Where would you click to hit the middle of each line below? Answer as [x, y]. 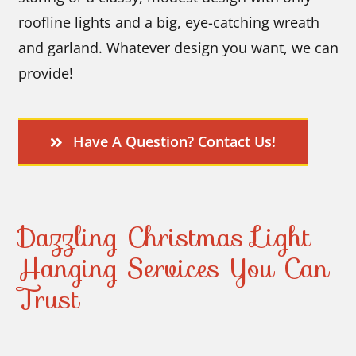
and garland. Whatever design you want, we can [179, 48]
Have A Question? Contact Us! [174, 142]
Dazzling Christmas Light [165, 238]
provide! [46, 74]
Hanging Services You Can [174, 269]
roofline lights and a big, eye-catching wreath [169, 23]
